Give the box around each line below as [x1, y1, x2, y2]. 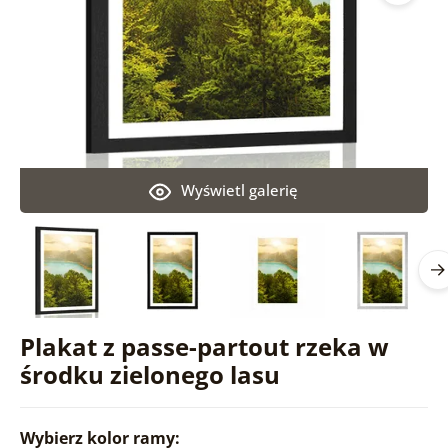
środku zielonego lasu [19, 357, 280, 391]
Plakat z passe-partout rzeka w [19, 329, 389, 363]
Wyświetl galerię [181, 179, 299, 200]
